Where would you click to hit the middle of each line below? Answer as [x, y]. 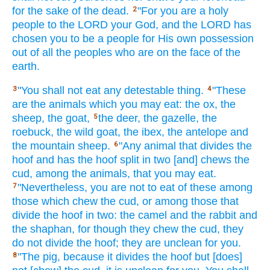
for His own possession [198, 38]
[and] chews [202, 160]
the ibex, [144, 132]
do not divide [43, 243]
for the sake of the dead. [71, 11]
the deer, [119, 118]
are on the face [174, 52]
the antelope [197, 132]
